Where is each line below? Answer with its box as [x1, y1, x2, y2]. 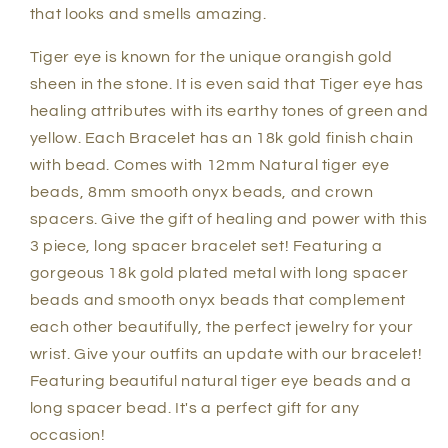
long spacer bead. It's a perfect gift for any [29, 400, 361, 417]
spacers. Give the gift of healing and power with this [29, 211, 428, 228]
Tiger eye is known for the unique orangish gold [29, 49, 393, 66]
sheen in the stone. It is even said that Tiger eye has [29, 76, 424, 93]
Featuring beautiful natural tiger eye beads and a [29, 373, 412, 390]
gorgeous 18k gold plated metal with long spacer [29, 265, 409, 282]
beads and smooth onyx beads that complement [29, 292, 406, 309]
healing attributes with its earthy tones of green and [29, 103, 429, 120]
